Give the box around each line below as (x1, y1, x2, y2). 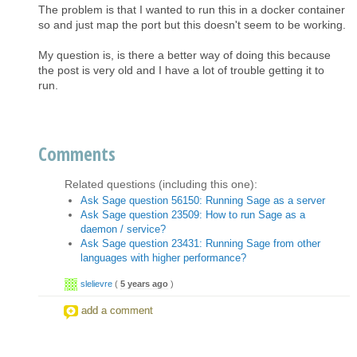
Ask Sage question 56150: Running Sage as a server (80, 194, 325, 206)
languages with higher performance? (80, 251, 246, 264)
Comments (38, 140, 116, 167)
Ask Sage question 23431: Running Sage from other (80, 237, 320, 249)
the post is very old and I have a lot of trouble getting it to (38, 63, 324, 76)
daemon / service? (80, 222, 166, 235)
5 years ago (120, 278, 168, 288)
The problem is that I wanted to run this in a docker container (38, 2, 345, 16)
